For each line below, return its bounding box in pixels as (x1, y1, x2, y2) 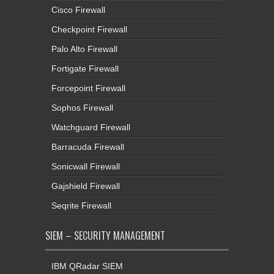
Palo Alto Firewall (51, 44, 117, 54)
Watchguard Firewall (51, 122, 130, 133)
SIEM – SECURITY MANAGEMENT (45, 228, 165, 243)
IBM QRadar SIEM (51, 261, 123, 272)
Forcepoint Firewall (51, 83, 125, 94)
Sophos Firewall (51, 103, 113, 113)
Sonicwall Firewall (51, 161, 120, 172)
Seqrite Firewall (51, 201, 111, 211)
